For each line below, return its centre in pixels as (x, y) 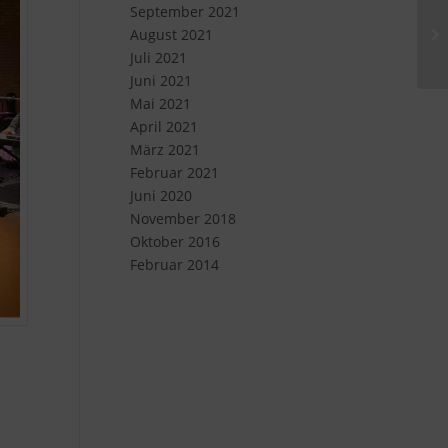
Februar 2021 (174, 172)
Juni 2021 (160, 80)
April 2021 (163, 126)
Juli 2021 (158, 57)
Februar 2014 (174, 264)
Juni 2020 (160, 195)
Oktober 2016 (174, 241)
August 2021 (171, 34)
